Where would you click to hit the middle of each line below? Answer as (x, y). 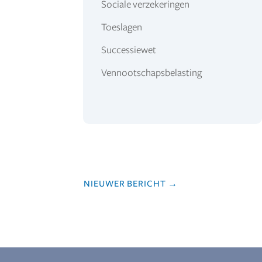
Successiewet (128, 51)
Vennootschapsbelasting (151, 73)
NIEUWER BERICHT (125, 183)
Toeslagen (121, 28)
